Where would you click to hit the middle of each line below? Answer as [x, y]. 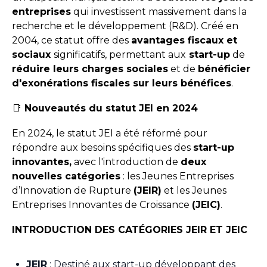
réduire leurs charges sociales [90, 69]
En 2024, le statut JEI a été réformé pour [110, 133]
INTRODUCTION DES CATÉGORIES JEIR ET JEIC [130, 230]
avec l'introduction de [126, 162]
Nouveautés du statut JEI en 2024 [111, 108]
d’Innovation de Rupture [73, 190]
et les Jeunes [194, 190]
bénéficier [224, 69]
